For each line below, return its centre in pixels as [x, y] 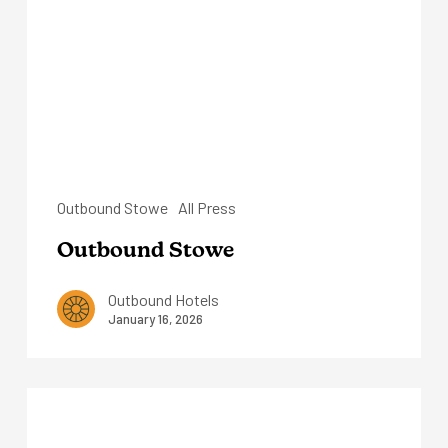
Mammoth [62, 422]
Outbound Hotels [163, 299]
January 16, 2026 [155, 318]
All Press [206, 207]
